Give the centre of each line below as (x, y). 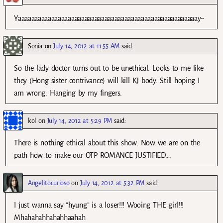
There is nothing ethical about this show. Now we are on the (107, 143)
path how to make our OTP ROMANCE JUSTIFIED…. (93, 156)
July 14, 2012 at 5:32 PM (112, 183)
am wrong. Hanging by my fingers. (68, 93)
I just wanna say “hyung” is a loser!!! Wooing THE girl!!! (99, 205)
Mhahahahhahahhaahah (50, 218)
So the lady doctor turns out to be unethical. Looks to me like (109, 68)
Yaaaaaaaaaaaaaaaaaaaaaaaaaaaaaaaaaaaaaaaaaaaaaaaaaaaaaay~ (110, 19)
